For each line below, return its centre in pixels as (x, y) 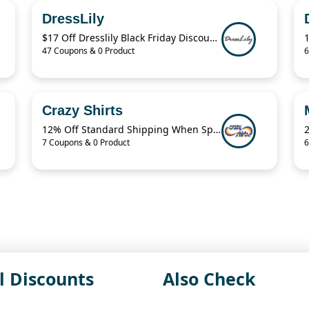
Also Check (209, 279)
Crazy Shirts (82, 111)
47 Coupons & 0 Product (88, 51)
